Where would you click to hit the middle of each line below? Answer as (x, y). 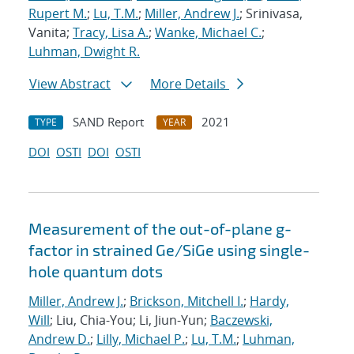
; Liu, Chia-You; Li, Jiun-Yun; (130, 320)
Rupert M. (58, 14)
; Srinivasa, (271, 14)
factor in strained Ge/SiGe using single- (169, 250)
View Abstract (70, 84)
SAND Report (108, 122)
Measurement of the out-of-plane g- (160, 229)
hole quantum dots (96, 271)
